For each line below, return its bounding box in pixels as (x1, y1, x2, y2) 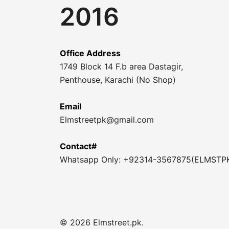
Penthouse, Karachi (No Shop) (60, 75, 176, 85)
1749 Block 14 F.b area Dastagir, (60, 61, 183, 72)
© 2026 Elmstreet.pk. (60, 217, 144, 227)
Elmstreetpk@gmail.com (60, 114, 154, 125)
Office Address (60, 48, 121, 59)
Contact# (60, 141, 97, 152)
